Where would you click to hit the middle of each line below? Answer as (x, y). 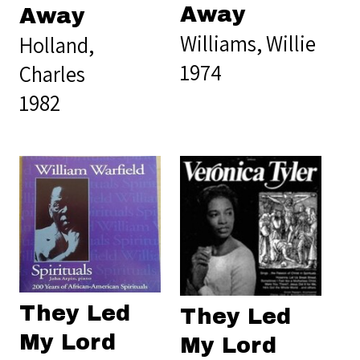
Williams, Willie (248, 44)
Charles (52, 74)
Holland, (57, 45)
